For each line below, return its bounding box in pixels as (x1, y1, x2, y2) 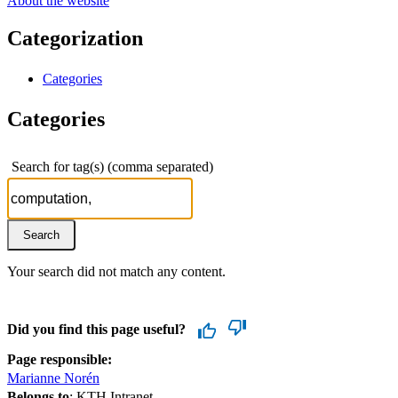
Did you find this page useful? (7, 321, 186, 337)
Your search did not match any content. (7, 263, 226, 279)
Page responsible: (7, 351, 112, 367)
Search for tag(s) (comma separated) (12, 158, 213, 174)
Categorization (7, 26, 143, 50)
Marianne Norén (7, 370, 99, 386)
